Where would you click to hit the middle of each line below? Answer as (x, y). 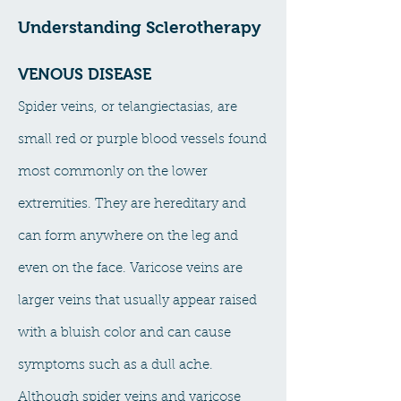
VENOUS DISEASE (85, 74)
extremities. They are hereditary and (132, 205)
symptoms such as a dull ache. (115, 366)
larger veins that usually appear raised (137, 301)
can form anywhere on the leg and (128, 237)
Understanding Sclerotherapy (140, 27)
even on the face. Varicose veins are (130, 269)
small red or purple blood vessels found (142, 140)
